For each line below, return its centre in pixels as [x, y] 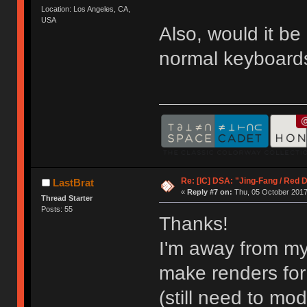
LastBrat [73, 182]
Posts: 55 [57, 209]
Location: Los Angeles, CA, [86, 9]
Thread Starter [67, 198]
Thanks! [193, 223]
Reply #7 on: [209, 192]
